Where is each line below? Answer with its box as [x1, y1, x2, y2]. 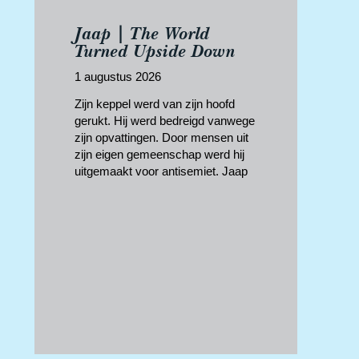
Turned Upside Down [74, 40, 236, 63]
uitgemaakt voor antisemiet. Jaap [74, 164, 248, 179]
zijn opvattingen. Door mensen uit [74, 131, 248, 145]
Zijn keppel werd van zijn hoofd [74, 97, 235, 111]
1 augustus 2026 [74, 70, 161, 84]
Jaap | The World [74, 22, 210, 45]
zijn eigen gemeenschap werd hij [74, 147, 244, 162]
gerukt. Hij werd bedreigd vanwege [74, 114, 255, 128]
